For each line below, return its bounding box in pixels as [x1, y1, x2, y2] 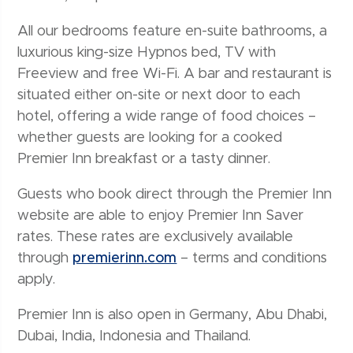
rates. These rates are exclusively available [17, 230, 294, 245]
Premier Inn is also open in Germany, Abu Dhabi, [17, 308, 328, 323]
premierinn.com [72, 251, 177, 266]
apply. [17, 273, 56, 288]
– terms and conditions [176, 251, 328, 266]
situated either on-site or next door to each [17, 88, 301, 103]
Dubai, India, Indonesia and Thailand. [17, 329, 251, 344]
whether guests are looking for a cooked [17, 131, 283, 146]
